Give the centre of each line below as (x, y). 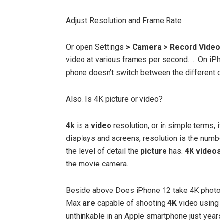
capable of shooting (131, 203)
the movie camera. (97, 164)
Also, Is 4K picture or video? (114, 99)
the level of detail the (103, 151)
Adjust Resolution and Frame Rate (124, 20)
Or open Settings (96, 47)
